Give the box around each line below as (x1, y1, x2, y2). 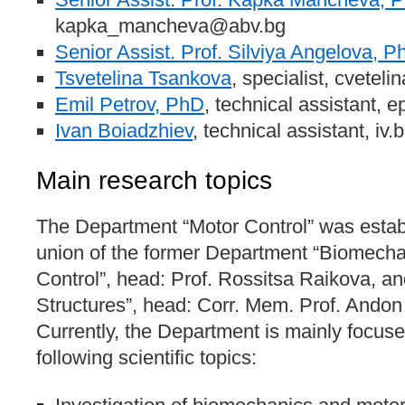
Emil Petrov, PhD (55, 93, 204, 116)
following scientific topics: (36, 346, 257, 369)
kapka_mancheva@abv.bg (55, 14, 286, 37)
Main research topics (36, 166, 272, 194)
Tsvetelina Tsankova (55, 67, 231, 89)
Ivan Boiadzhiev (55, 119, 193, 142)
